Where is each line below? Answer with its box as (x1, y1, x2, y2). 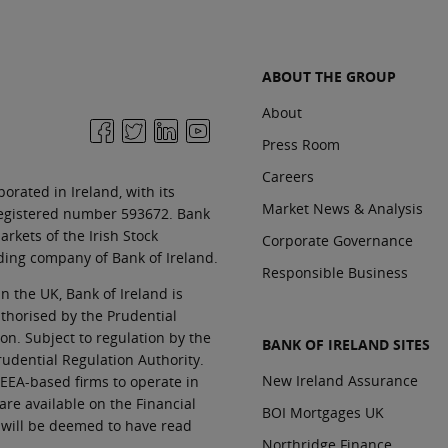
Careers (262, 167, 314, 186)
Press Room (262, 135, 340, 154)
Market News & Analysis (262, 199, 423, 218)
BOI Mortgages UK (262, 403, 384, 422)
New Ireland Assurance (262, 371, 418, 390)
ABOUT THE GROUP (262, 67, 396, 86)
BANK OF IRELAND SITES (262, 335, 430, 354)
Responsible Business (262, 263, 408, 282)
